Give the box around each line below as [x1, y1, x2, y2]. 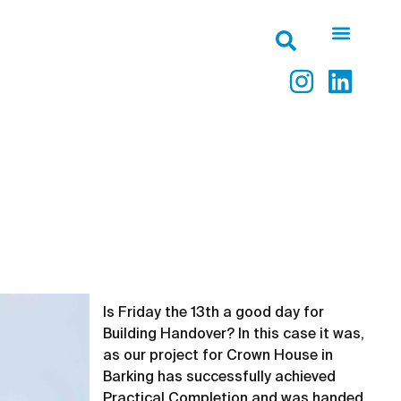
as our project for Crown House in [103, 349, 334, 363]
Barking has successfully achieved [103, 371, 337, 385]
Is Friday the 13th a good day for [103, 306, 325, 320]
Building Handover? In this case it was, [103, 328, 365, 342]
